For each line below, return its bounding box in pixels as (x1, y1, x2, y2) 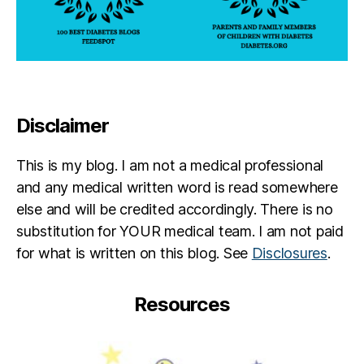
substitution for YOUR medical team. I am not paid (16, 222, 344, 240)
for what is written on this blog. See (16, 244, 252, 262)
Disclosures (251, 244, 327, 262)
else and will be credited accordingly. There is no (16, 200, 333, 218)
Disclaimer (16, 113, 110, 137)
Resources (134, 292, 230, 316)
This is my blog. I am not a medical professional (16, 156, 324, 174)
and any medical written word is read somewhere (16, 178, 338, 196)
